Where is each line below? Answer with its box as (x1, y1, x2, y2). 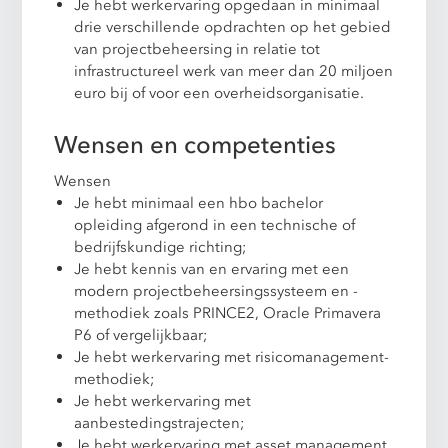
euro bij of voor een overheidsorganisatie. (74, 82, 365, 103)
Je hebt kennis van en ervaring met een (74, 258, 350, 279)
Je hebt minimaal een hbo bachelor (74, 192, 324, 213)
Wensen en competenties (54, 128, 337, 162)
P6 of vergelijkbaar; (74, 324, 209, 345)
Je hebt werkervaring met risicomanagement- (74, 346, 390, 367)
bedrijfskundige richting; (74, 236, 248, 257)
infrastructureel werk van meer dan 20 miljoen (74, 60, 394, 81)
